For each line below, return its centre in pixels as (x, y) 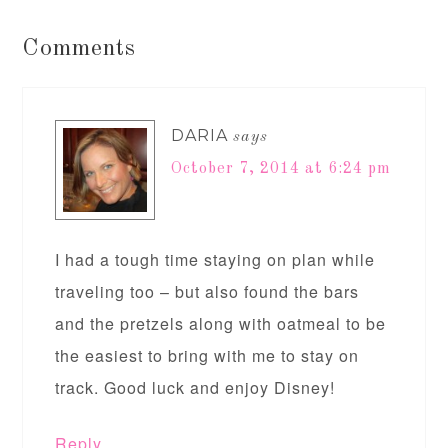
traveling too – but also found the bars (207, 291)
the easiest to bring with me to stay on (207, 355)
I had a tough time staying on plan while (215, 259)
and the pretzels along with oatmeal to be (221, 323)
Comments (79, 48)
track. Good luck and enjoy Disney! (195, 387)
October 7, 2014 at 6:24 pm (281, 168)
